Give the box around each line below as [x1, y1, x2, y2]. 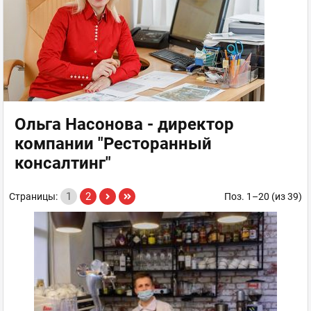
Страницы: [9, 191, 58, 202]
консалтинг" [15, 153, 111, 173]
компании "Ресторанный [15, 134, 212, 153]
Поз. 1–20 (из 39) [224, 191, 302, 202]
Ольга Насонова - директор [15, 115, 234, 134]
